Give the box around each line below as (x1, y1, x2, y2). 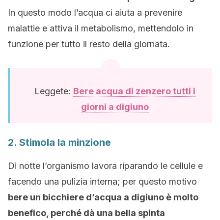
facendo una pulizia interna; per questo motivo (8, 176, 197, 187)
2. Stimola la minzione (8, 137, 111, 149)
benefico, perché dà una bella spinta (8, 208, 165, 219)
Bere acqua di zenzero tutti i (73, 86, 195, 97)
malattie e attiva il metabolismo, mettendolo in (8, 23, 193, 34)
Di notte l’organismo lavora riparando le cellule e (8, 161, 203, 171)
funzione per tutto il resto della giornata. (8, 39, 170, 50)
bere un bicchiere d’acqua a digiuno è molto (8, 192, 198, 203)
